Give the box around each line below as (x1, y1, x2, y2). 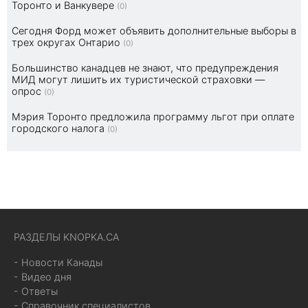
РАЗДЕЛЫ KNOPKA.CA (14, 231, 119, 243)
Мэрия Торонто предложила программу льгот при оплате (12, 111, 294, 123)
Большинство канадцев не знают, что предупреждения (12, 62, 278, 74)
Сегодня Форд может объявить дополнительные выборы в (12, 25, 296, 37)
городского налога (12, 122, 104, 135)
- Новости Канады (14, 256, 102, 269)
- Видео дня (14, 271, 71, 283)
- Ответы (14, 285, 58, 298)
